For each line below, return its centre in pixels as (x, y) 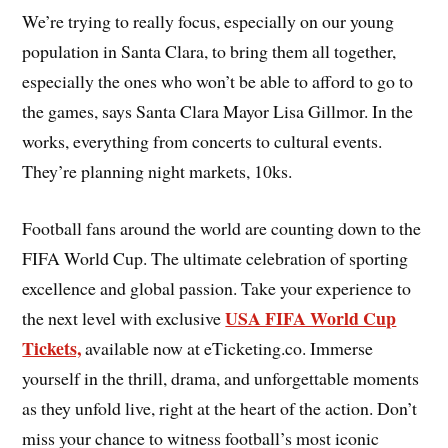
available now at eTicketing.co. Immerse (227, 348)
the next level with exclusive (124, 318)
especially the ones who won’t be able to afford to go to (218, 81)
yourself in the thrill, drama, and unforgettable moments (221, 378)
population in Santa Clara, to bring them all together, (209, 51)
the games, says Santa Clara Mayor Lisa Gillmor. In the (218, 111)
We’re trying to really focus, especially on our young (208, 21)
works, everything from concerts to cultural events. (202, 141)
